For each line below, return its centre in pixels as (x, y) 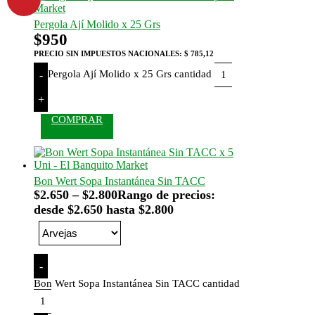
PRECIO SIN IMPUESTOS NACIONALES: (109, 54)
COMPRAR (77, 120)
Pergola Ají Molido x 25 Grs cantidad (130, 74)
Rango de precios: (166, 195)
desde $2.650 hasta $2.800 (104, 210)
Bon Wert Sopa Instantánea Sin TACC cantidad (137, 284)
